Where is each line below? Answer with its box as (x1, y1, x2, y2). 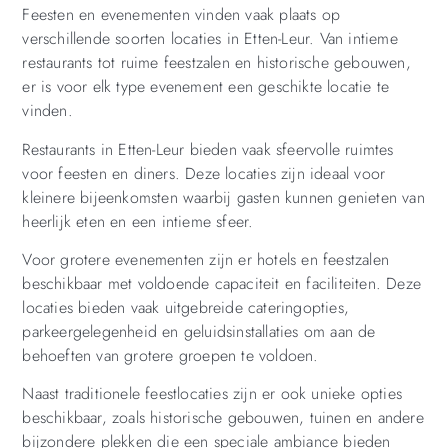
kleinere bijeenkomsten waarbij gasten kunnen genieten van (22, 185, 425, 209)
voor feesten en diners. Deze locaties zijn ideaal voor (22, 161, 386, 185)
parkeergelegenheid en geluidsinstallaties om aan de (22, 320, 376, 344)
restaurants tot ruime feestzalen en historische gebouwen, (22, 51, 411, 75)
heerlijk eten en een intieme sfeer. (22, 209, 254, 233)
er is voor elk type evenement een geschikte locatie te (22, 75, 390, 99)
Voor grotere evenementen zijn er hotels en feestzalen (22, 248, 389, 272)
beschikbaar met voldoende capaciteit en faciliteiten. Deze (22, 272, 421, 296)
